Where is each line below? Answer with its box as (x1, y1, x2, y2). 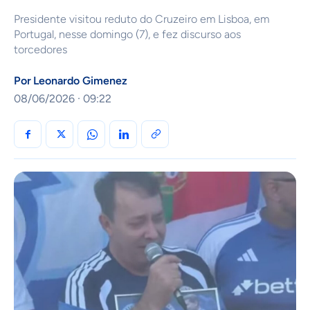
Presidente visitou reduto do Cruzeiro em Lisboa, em (14, 12, 269, 26)
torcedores (14, 43, 67, 57)
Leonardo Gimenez (33, 74, 127, 88)
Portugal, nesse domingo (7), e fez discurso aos (14, 28, 241, 42)
